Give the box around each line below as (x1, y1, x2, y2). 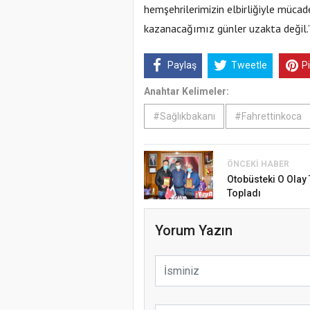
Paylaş (167, 60, 197, 71)
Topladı (227, 188, 261, 199)
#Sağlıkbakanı (153, 111, 215, 122)
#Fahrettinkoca (235, 111, 302, 122)
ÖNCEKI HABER (227, 159, 289, 170)
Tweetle (230, 60, 267, 71)
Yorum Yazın (155, 222, 232, 239)
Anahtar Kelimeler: (144, 86, 229, 98)
